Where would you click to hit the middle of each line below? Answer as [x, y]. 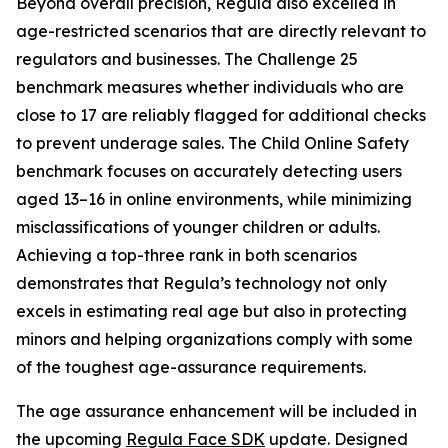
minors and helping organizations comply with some [214, 339]
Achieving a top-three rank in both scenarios [186, 255]
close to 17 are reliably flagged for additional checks [221, 115]
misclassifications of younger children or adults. [198, 227]
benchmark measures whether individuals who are [210, 87]
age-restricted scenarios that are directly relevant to [221, 31]
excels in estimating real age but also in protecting [211, 311]
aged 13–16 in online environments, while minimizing [214, 199]
